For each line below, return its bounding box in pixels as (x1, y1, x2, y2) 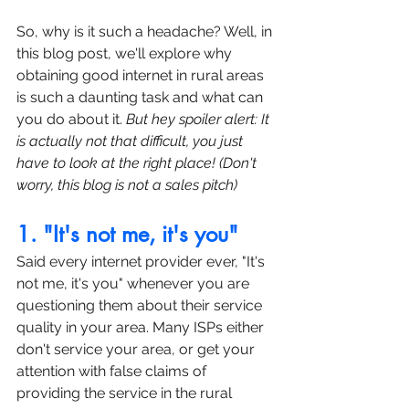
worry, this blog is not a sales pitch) (16, 176, 237, 194)
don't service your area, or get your (16, 341, 258, 359)
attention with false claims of (16, 362, 210, 381)
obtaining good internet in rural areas (16, 67, 267, 85)
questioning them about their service (16, 297, 266, 315)
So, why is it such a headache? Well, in (16, 23, 276, 41)
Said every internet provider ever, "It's (16, 253, 268, 271)
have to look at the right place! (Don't (16, 154, 260, 173)
